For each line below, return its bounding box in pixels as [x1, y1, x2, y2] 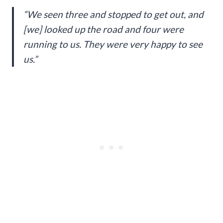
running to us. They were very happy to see [23, 38, 203, 50]
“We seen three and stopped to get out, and [23, 8, 204, 20]
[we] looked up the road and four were [23, 23, 184, 35]
